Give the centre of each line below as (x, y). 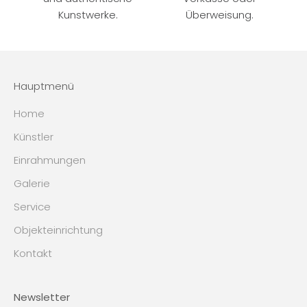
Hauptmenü (44, 86)
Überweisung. (219, 14)
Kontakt (33, 253)
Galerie (32, 183)
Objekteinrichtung (58, 230)
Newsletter (42, 297)
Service (32, 206)
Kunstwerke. (88, 14)
